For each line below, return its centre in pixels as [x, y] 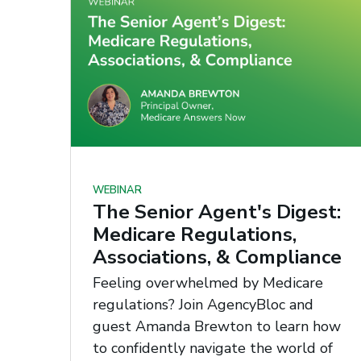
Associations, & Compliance [217, 257]
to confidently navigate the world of [213, 348]
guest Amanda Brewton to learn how [217, 326]
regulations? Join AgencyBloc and [203, 304]
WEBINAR [117, 191]
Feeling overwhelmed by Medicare [208, 282]
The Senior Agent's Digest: [217, 212]
